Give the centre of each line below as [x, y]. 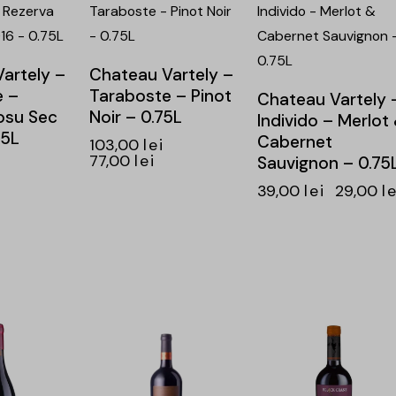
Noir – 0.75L [135, 118]
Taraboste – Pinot [160, 96]
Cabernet [294, 142]
